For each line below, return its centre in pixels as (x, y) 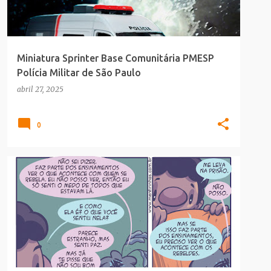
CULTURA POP (44, 177)
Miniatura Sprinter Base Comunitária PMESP (116, 58)
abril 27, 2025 (40, 89)
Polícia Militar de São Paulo (79, 73)
